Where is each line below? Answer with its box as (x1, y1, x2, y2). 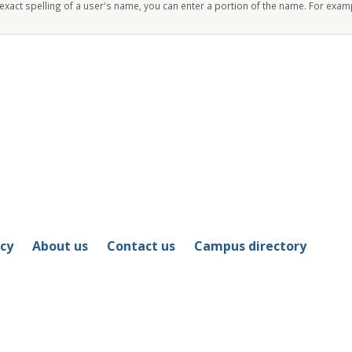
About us (31, 237, 88, 255)
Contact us (106, 237, 175, 255)
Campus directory (193, 237, 306, 255)
